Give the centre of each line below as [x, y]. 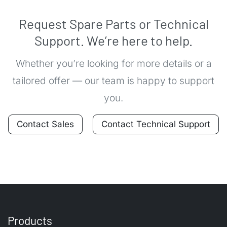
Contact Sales [45, 124]
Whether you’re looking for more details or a [113, 64]
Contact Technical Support [156, 124]
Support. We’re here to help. [113, 41]
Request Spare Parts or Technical [113, 24]
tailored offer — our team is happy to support [113, 81]
